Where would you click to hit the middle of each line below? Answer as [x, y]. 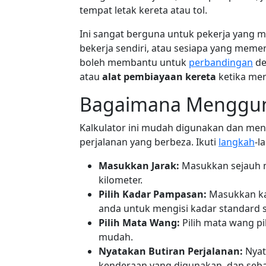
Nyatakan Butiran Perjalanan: [171, 251]
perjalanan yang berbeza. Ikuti [149, 142]
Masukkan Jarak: [139, 166]
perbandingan [221, 62]
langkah [237, 142]
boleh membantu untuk [134, 62]
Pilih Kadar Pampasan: [153, 194]
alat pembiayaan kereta [159, 77]
